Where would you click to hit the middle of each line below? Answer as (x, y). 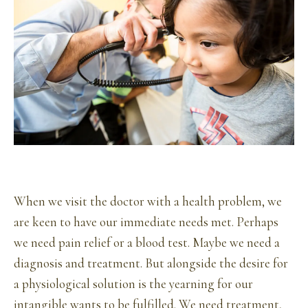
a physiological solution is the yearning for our (133, 284)
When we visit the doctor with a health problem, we (148, 202)
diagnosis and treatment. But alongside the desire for (151, 264)
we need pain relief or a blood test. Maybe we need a (147, 243)
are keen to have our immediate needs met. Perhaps (146, 222)
